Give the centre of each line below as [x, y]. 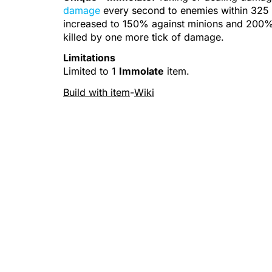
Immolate [141, 71]
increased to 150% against [125, 23]
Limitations [89, 58]
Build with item [97, 93]
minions [205, 23]
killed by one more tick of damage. [144, 37]
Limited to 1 [91, 71]
